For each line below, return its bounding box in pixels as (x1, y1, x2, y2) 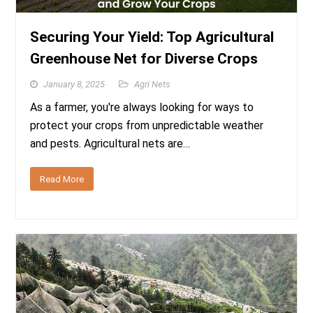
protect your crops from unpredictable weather (30, 118, 264, 132)
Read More (40, 173, 85, 184)
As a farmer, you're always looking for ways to (30, 100, 254, 114)
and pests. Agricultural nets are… (30, 136, 191, 150)
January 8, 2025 (43, 78, 105, 89)
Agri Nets (134, 78, 170, 89)
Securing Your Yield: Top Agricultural (30, 28, 275, 45)
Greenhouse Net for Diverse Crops (30, 50, 259, 67)
